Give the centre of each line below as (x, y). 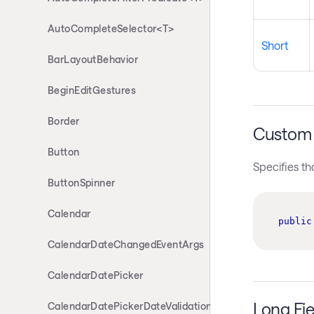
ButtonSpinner (82, 183)
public (295, 221)
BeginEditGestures (92, 90)
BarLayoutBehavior (93, 59)
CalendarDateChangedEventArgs (126, 244)
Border (64, 121)
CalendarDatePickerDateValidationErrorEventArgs (166, 306)
